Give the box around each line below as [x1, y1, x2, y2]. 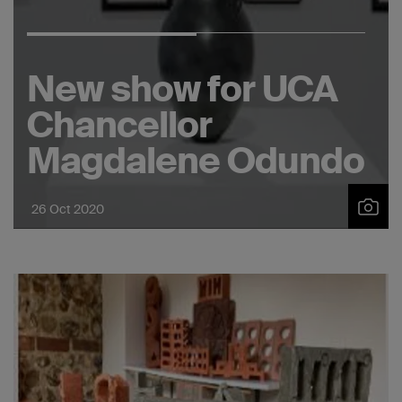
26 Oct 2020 [31, 201, 104, 217]
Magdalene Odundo [27, 138, 364, 184]
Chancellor [27, 102, 212, 148]
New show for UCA [27, 66, 337, 112]
